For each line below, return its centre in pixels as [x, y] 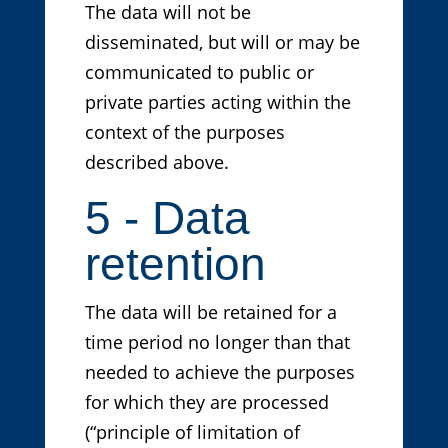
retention [175, 264]
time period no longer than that [217, 342]
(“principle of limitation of [192, 432]
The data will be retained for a [210, 312]
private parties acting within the [217, 102]
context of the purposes [184, 132]
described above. [156, 162]
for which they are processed [206, 402]
